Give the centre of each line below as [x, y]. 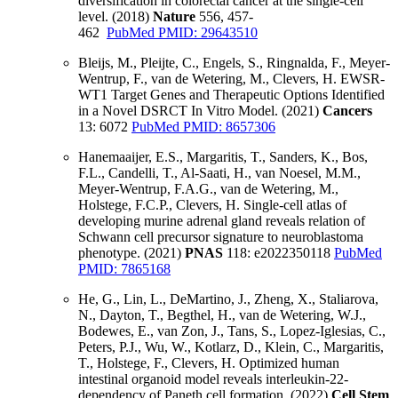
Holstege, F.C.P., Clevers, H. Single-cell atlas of [212, 205]
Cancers [347, 111]
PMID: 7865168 [124, 269]
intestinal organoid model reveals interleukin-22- [213, 379]
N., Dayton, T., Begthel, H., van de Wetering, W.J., [222, 315]
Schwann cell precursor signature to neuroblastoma [221, 237]
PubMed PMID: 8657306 [203, 127]
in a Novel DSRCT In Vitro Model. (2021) [200, 111]
